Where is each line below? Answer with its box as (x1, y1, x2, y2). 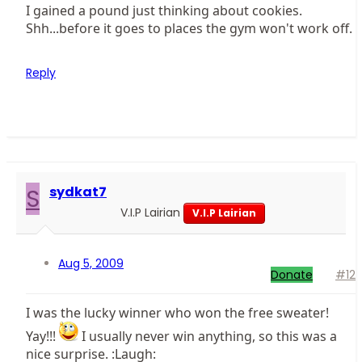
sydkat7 (49, 183, 107, 202)
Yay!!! (26, 327, 59, 346)
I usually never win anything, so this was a (78, 327, 337, 346)
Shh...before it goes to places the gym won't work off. (26, 19, 352, 38)
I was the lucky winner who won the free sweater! (26, 304, 329, 322)
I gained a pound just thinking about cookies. (26, 2, 302, 20)
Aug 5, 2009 (58, 255, 124, 272)
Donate (271, 267, 313, 284)
